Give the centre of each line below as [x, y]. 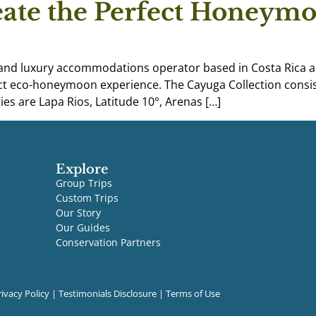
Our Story [78, 212]
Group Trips [84, 183]
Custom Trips [87, 197]
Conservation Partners [108, 242]
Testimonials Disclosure [108, 294]
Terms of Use [193, 294]
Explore [81, 169]
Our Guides [83, 227]
